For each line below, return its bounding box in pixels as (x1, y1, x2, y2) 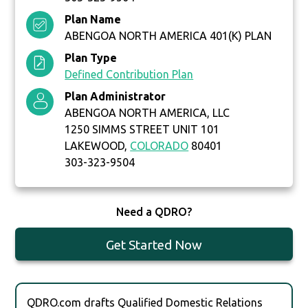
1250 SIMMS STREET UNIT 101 (65, 123, 220, 136)
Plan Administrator (65, 90, 166, 103)
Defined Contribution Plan (65, 68, 194, 81)
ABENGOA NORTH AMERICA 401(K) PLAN (65, 30, 272, 43)
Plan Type (65, 52, 118, 65)
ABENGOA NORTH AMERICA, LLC (65, 107, 230, 120)
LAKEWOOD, (65, 140, 131, 153)
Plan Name (65, 13, 122, 26)
